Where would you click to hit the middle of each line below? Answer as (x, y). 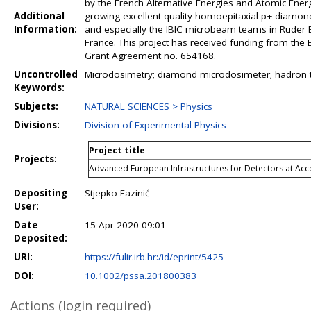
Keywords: (39, 87)
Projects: (35, 159)
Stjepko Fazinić (117, 193)
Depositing (41, 193)
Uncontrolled (46, 74)
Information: (45, 29)
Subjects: (36, 106)
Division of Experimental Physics (155, 125)
